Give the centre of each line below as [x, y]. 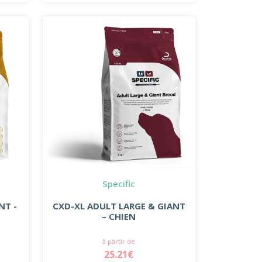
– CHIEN [119, 216]
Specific [119, 183]
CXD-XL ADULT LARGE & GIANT [119, 206]
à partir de [119, 241]
